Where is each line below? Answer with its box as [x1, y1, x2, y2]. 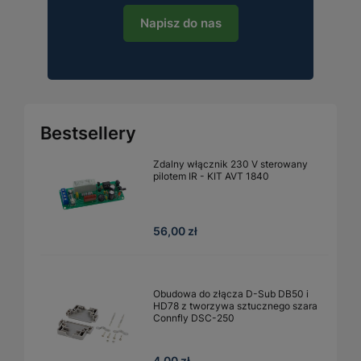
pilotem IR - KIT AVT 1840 [153, 169, 269, 182]
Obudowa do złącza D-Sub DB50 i [153, 287, 309, 300]
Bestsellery [40, 122, 136, 143]
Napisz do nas [139, 15, 222, 31]
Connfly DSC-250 [153, 311, 234, 324]
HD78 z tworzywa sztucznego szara [153, 299, 317, 312]
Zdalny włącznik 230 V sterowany [153, 157, 308, 170]
